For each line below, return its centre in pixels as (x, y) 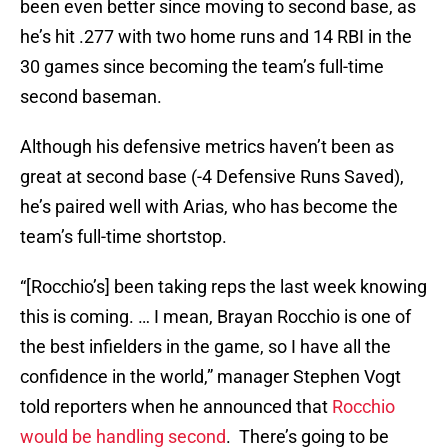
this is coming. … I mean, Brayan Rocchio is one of (215, 317)
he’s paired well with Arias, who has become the (209, 207)
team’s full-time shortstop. (125, 237)
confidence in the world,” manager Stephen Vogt (210, 377)
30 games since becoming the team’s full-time (202, 67)
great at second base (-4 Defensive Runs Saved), (212, 177)
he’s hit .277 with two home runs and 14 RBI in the (216, 37)
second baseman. (93, 97)
